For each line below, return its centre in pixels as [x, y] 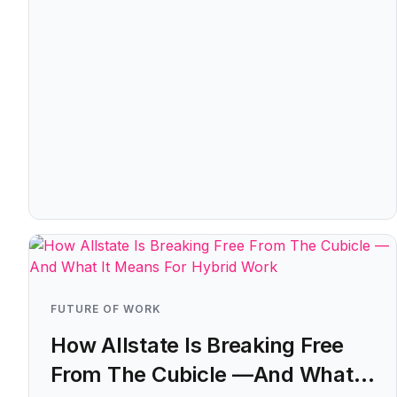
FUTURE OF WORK [106, 309]
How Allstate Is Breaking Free [198, 345]
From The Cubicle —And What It [212, 374]
